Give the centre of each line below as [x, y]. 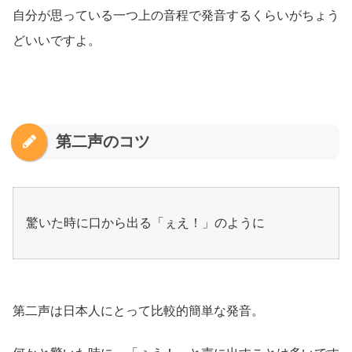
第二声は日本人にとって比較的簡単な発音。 [138, 310]
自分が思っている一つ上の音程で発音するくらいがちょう [176, 16]
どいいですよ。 [57, 41]
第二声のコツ [103, 142]
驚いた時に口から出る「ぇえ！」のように [145, 223]
